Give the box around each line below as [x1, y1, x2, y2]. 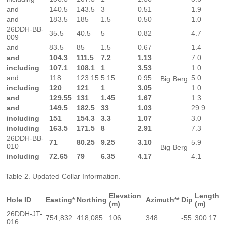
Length [195, 191, 219, 200]
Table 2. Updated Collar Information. [5, 172, 121, 180]
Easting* [46, 195, 75, 204]
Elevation [109, 191, 141, 200]
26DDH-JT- [7, 209, 42, 218]
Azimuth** [146, 195, 179, 204]
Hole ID [7, 195, 31, 204]
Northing [77, 195, 107, 204]
